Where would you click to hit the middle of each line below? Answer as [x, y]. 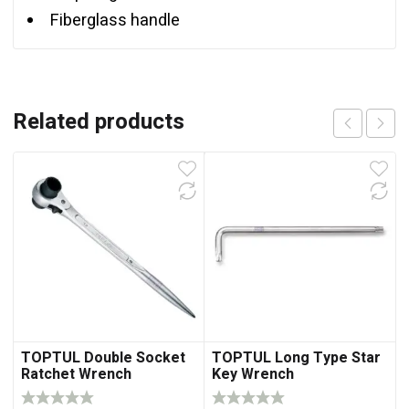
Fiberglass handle [115, 20]
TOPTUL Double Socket [103, 358]
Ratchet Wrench [76, 375]
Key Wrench [253, 375]
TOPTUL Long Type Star [297, 358]
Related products [99, 121]
